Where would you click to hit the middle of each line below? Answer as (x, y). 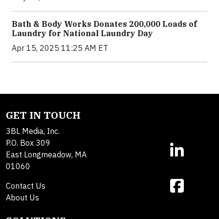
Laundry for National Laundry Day (82, 33)
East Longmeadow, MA (46, 155)
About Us (22, 198)
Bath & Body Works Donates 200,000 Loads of (104, 24)
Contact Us (26, 186)
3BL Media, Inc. (33, 131)
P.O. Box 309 (28, 143)
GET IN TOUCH (43, 115)
